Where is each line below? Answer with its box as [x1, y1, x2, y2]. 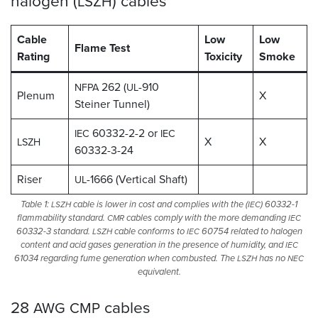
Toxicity [204, 48, 242, 65]
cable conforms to [111, 224, 187, 238]
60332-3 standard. [16, 224, 92, 238]
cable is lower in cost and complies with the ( [71, 197, 248, 211]
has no [257, 251, 287, 265]
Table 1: [21, 197, 51, 211]
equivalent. [137, 264, 181, 278]
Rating [17, 48, 50, 65]
